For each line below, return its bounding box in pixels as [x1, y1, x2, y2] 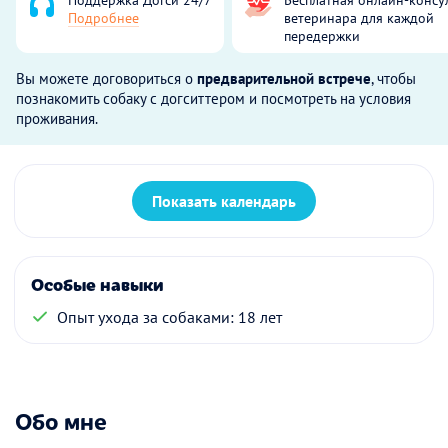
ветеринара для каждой [284, 8, 434, 27]
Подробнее [68, 8, 139, 27]
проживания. [16, 108, 98, 128]
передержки [284, 26, 360, 45]
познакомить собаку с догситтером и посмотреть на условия [16, 88, 411, 108]
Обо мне [15, 403, 107, 436]
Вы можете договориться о [16, 68, 197, 88]
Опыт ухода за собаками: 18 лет [57, 306, 282, 327]
